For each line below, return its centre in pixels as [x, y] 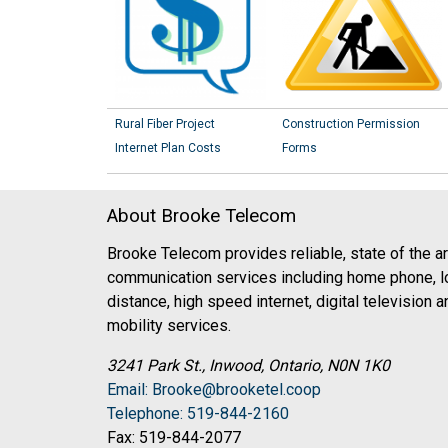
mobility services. [169, 325]
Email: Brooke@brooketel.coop [214, 389]
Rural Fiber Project [165, 123]
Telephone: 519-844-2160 [198, 413]
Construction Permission [351, 123]
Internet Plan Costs [168, 147]
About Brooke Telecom [201, 215]
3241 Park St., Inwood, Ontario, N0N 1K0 [248, 365]
